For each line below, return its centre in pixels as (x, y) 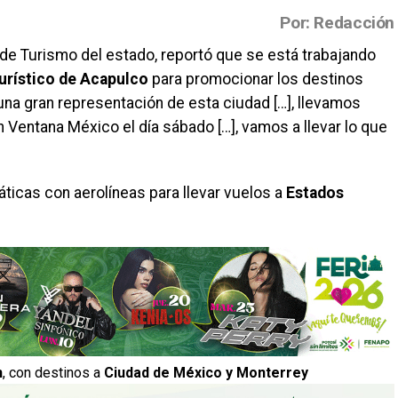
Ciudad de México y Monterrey (206, 372)
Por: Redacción (337, 22)
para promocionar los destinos (256, 79)
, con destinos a (53, 372)
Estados (315, 192)
